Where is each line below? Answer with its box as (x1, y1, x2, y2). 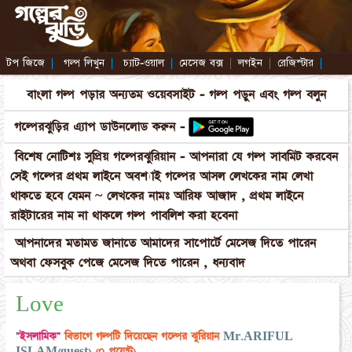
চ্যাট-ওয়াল (123, 56, 164, 70)
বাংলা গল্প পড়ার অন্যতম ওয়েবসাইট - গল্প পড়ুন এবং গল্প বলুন (26, 86, 326, 103)
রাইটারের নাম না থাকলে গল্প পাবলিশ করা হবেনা (10, 207, 237, 224)
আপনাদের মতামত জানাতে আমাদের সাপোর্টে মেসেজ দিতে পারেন (15, 235, 316, 251)
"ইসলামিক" (16, 329, 60, 344)
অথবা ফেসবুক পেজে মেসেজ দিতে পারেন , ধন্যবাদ (10, 255, 245, 271)
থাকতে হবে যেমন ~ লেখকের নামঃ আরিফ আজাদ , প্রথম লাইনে (10, 188, 303, 204)
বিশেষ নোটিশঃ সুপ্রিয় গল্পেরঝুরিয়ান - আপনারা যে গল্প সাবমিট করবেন (15, 148, 338, 165)
